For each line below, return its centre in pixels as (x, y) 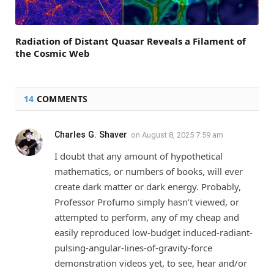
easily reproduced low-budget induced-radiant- (154, 232)
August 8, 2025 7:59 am (183, 135)
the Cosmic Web (53, 53)
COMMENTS (61, 98)
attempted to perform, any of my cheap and (147, 217)
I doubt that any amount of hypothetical (139, 156)
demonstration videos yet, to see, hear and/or (151, 263)
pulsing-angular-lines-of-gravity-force (133, 247)
